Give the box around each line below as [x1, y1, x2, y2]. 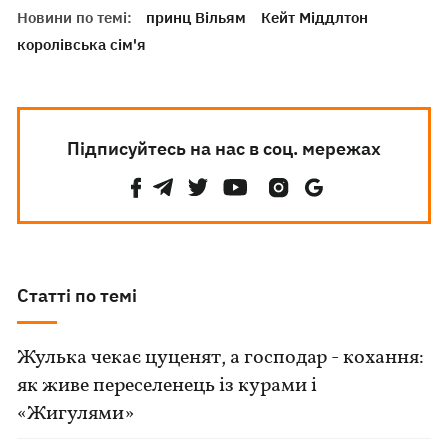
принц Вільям [146, 8, 247, 28]
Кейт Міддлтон [261, 8, 369, 28]
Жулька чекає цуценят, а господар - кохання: [17, 344, 425, 373]
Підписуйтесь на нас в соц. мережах [66, 137, 381, 161]
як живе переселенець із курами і [17, 372, 318, 401]
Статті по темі [17, 284, 138, 308]
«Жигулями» [17, 400, 135, 429]
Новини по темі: [17, 8, 133, 28]
